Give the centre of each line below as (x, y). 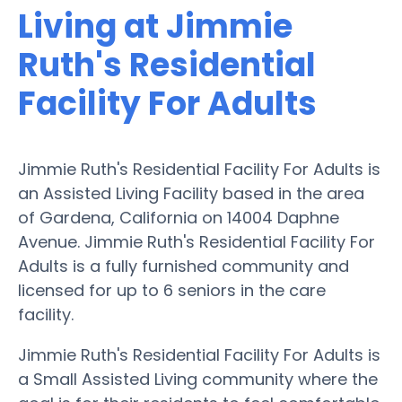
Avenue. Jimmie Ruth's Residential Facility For (197, 241)
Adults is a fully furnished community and (184, 266)
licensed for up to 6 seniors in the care (172, 290)
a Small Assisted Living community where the (198, 379)
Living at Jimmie (155, 26)
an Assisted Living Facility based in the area (191, 193)
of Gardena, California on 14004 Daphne (179, 217)
